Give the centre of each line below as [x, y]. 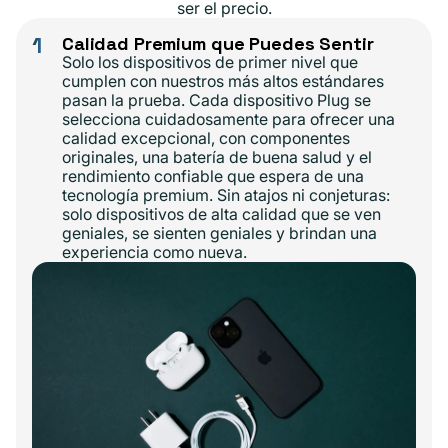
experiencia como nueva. [154, 252]
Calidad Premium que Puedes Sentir [218, 44]
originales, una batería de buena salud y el [217, 157]
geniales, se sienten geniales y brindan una [219, 233]
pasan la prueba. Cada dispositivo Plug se [216, 100]
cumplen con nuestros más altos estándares [223, 81]
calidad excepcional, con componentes [206, 138]
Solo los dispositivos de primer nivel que [210, 62]
